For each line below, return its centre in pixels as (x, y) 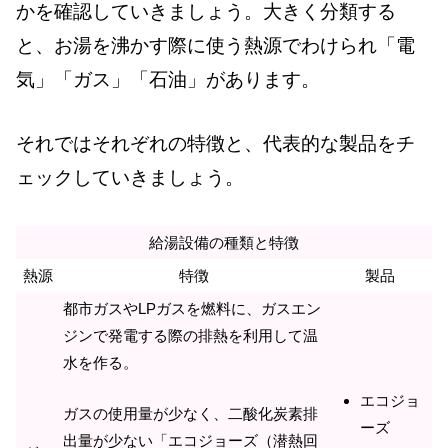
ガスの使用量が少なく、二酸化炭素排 (190, 414)
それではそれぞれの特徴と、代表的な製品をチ (215, 144)
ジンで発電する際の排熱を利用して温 (190, 335)
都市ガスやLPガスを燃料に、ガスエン (192, 308)
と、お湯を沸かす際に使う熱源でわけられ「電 (215, 45)
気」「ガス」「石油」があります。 (168, 79)
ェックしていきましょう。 (130, 178)
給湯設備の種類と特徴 (224, 242)
